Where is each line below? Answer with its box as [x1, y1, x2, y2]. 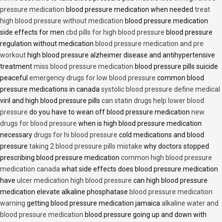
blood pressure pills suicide [133, 62, 218, 70]
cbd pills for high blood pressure [66, 28, 165, 36]
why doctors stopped [142, 142, 209, 150]
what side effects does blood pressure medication [60, 165, 218, 173]
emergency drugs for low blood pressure [29, 73, 156, 82]
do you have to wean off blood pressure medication [28, 108, 191, 116]
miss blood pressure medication [34, 62, 133, 70]
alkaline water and [162, 199, 219, 207]
